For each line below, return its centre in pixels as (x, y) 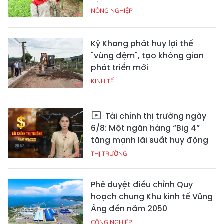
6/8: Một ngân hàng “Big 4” (145, 128)
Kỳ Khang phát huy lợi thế (142, 44)
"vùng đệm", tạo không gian (147, 56)
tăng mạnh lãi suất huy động (150, 140)
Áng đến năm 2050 (129, 209)
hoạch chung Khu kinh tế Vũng (152, 197)
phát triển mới (120, 68)
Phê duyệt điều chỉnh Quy (142, 185)
